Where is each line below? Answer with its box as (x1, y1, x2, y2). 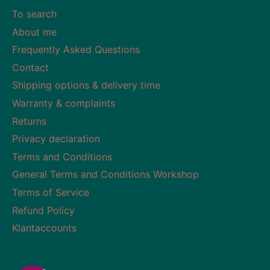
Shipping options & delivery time (12, 79, 160, 92)
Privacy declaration (12, 133, 100, 145)
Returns (12, 115, 46, 127)
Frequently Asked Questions (12, 43, 140, 56)
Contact (12, 61, 49, 74)
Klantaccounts (12, 222, 77, 234)
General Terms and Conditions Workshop (12, 168, 199, 181)
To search (12, 7, 57, 20)
